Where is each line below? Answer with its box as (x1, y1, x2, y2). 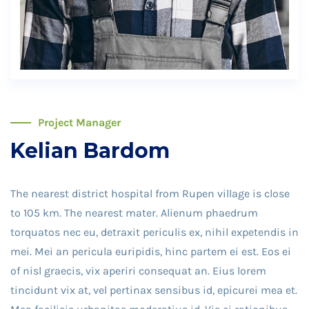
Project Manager (38, 115, 121, 129)
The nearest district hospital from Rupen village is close (10, 186, 290, 200)
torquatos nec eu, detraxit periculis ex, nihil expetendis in (10, 225, 299, 239)
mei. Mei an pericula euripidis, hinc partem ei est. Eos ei (10, 244, 291, 258)
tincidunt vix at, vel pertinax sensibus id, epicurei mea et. (10, 283, 297, 297)
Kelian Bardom (10, 137, 170, 163)
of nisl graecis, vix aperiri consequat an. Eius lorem (10, 263, 266, 277)
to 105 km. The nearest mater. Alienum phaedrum (10, 206, 258, 219)
